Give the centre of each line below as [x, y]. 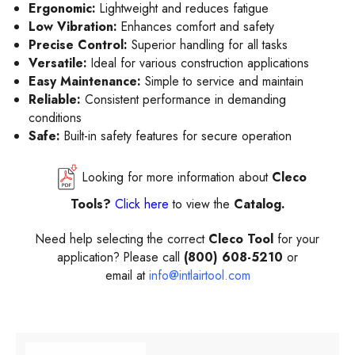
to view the [201, 204]
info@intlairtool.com [199, 276]
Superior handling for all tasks [208, 45]
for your [298, 239]
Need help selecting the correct [122, 239]
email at [127, 276]
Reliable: [55, 100]
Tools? [90, 204]
